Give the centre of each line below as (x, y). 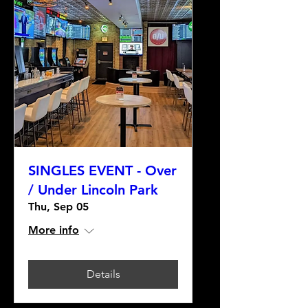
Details (103, 274)
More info (54, 230)
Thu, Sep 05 (58, 207)
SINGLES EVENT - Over (102, 170)
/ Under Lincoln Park (93, 190)
